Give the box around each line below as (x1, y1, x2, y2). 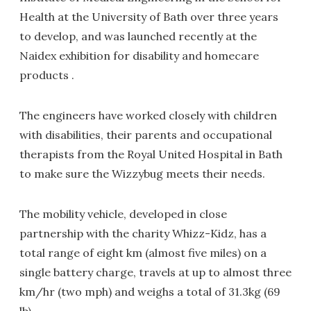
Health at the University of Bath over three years (19, 10, 278, 24)
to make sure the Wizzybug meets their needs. (19, 167, 265, 180)
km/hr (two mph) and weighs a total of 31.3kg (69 (19, 285, 280, 299)
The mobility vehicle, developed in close (19, 207, 227, 221)
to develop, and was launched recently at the (19, 29, 257, 43)
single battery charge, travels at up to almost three (19, 265, 292, 279)
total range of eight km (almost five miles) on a (19, 246, 267, 260)
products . (19, 68, 74, 82)
